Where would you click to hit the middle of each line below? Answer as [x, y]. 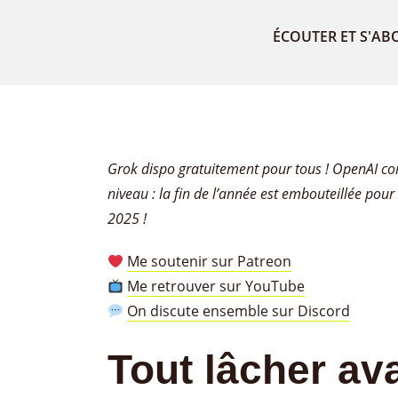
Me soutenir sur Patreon [210, 261]
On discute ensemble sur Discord [239, 311]
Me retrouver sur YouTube [216, 286]
